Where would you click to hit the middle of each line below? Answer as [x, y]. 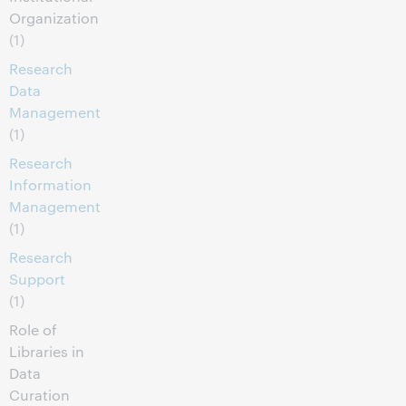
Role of [33, 329]
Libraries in [47, 351]
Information [50, 184]
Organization [54, 18]
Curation [39, 395]
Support [37, 279]
